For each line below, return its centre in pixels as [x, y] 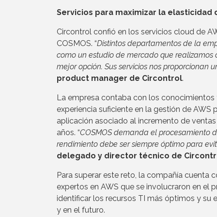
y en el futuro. [81, 210]
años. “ [68, 133]
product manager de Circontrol [119, 78]
